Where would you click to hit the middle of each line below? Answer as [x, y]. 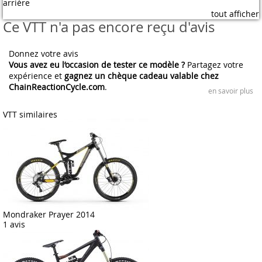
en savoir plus [231, 91]
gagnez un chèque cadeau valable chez [142, 76]
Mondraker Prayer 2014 [49, 214]
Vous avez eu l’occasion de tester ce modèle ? [97, 65]
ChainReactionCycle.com [57, 87]
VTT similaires [30, 114]
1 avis [14, 224]
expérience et [37, 76]
